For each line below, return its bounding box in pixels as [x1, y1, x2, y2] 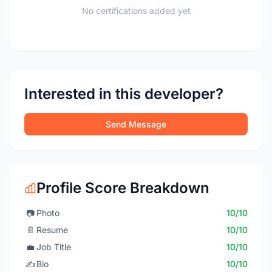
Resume [36, 225, 68, 235]
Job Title [36, 242, 71, 252]
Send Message [106, 119, 166, 129]
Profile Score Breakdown [36, 179, 209, 197]
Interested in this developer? [24, 85, 223, 103]
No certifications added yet [81, 5, 191, 16]
